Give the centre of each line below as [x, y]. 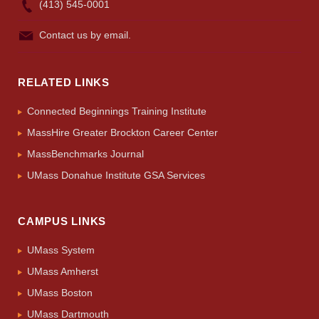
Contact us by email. [85, 35]
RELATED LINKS [64, 83]
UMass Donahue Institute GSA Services [116, 176]
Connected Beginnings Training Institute [117, 111]
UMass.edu [203, 138]
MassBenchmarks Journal [85, 154]
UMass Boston [60, 293]
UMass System [61, 250]
